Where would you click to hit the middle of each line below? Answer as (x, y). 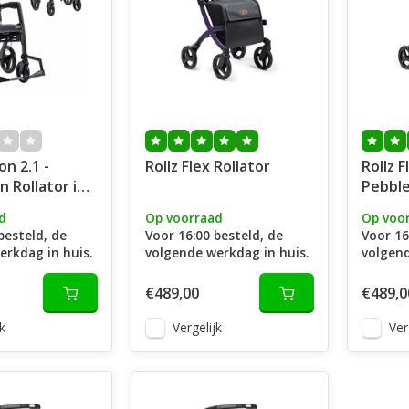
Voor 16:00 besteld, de (214, 235)
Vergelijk (197, 327)
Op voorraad (184, 218)
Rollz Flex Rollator (207, 166)
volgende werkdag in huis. (226, 252)
